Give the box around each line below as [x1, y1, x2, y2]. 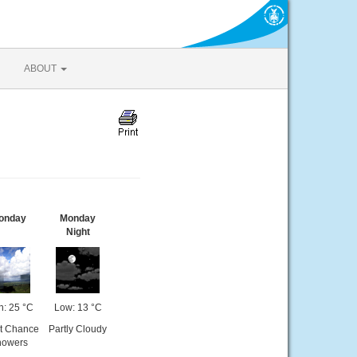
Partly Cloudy [49, 324, 107, 335]
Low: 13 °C [53, 302, 102, 313]
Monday [60, 213, 96, 224]
